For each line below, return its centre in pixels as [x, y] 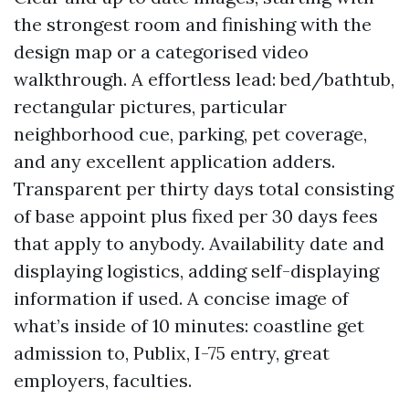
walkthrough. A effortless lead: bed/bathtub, [204, 79]
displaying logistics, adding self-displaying [196, 271]
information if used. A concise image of [181, 298]
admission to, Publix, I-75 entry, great [172, 353]
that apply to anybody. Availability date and [199, 243]
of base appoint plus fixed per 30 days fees [196, 216]
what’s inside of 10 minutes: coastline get [189, 325]
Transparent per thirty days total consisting [204, 189]
